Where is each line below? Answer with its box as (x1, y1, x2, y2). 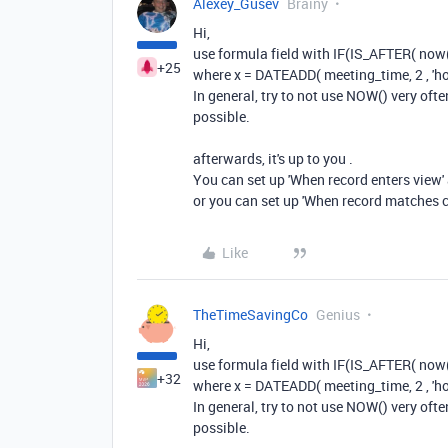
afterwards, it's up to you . (193, 149, 353, 168)
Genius (316, 305, 360, 324)
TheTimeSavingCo (193, 305, 308, 324)
